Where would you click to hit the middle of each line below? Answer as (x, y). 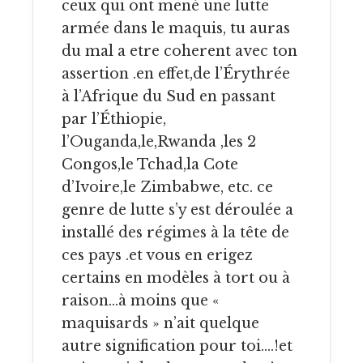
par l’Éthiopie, (114, 120)
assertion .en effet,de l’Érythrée (176, 74)
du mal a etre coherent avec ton (179, 51)
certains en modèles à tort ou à (176, 278)
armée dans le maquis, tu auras (176, 29)
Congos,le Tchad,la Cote (150, 165)
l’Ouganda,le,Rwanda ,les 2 (159, 142)
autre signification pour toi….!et (177, 346)
